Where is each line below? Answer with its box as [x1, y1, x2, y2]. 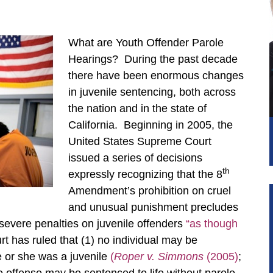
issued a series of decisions [68, 152, 202, 164]
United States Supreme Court [68, 135, 211, 147]
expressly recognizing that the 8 [68, 168, 222, 180]
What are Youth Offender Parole [68, 37, 224, 49]
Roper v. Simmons [114, 250, 204, 263]
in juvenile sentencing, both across [68, 86, 236, 98]
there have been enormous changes [68, 69, 244, 82]
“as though [186, 218, 238, 230]
